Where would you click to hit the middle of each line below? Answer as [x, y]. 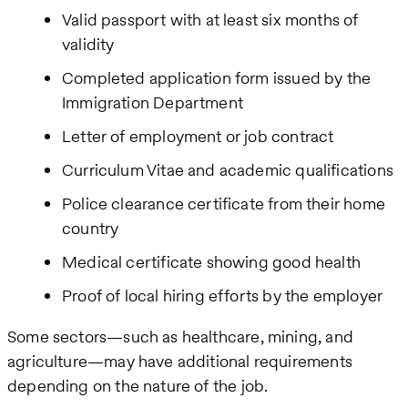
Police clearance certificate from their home [224, 204]
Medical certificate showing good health [212, 262]
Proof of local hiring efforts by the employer [223, 296]
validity [88, 45]
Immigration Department [153, 103]
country [91, 229]
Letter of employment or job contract [198, 137]
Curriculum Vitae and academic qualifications [228, 170]
